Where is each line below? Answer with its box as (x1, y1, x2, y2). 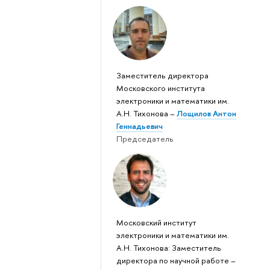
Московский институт (116, 217, 196, 228)
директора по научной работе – (116, 255, 236, 266)
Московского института (116, 82, 205, 93)
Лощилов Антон (176, 107, 236, 119)
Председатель (116, 133, 174, 144)
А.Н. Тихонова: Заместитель (116, 242, 221, 254)
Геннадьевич (116, 120, 163, 131)
